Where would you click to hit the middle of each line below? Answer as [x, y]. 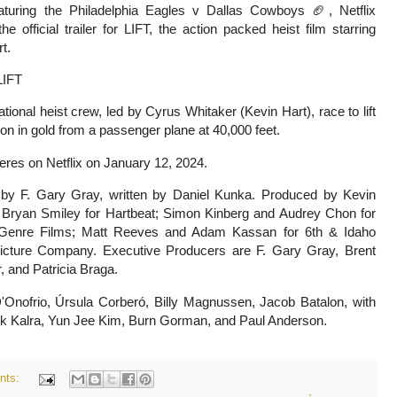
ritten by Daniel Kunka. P [194, 195]
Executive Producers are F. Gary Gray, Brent [239, 251]
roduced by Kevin [323, 195]
